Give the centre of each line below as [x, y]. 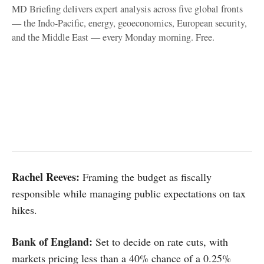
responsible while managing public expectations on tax [129, 193]
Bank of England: [52, 241]
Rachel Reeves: [46, 176]
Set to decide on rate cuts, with [160, 241]
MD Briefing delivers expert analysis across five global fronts [127, 9]
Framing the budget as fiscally [146, 176]
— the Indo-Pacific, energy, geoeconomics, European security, [129, 23]
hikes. [24, 209]
